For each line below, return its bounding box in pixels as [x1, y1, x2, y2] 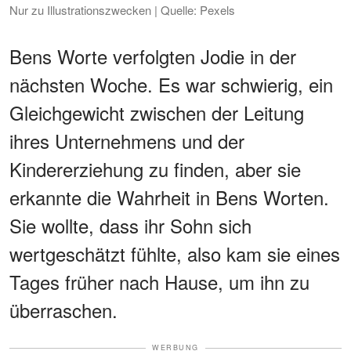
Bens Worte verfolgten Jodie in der [9, 42, 296, 71]
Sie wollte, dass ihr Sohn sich [9, 212, 251, 240]
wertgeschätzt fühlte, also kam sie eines [9, 240, 340, 268]
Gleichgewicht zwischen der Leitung [9, 99, 304, 127]
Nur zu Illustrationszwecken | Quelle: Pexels [9, 2, 235, 19]
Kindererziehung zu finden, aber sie [9, 155, 301, 183]
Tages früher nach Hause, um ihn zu [9, 268, 309, 296]
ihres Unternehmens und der [9, 127, 244, 155]
